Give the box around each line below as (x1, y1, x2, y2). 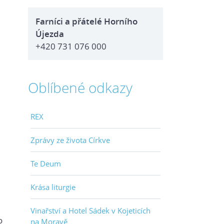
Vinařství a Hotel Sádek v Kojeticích (30, 205, 150, 215)
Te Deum (30, 158, 61, 168)
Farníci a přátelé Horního (35, 15, 137, 27)
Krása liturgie (30, 182, 75, 192)
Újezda (35, 28, 64, 39)
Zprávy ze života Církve (30, 135, 110, 145)
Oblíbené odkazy (28, 78, 132, 97)
